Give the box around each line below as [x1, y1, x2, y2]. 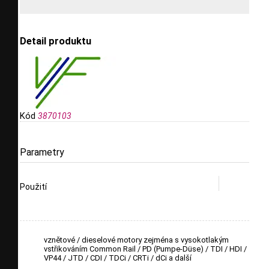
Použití [20, 182, 47, 192]
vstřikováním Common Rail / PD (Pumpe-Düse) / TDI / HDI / [44, 244, 247, 254]
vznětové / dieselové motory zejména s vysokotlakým [44, 235, 229, 245]
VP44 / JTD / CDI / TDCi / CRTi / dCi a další [44, 253, 192, 263]
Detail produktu [20, 35, 91, 47]
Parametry [20, 147, 64, 159]
